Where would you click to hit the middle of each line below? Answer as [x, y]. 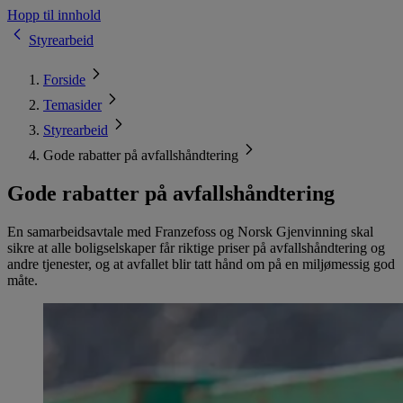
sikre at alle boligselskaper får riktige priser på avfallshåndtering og [196, 247]
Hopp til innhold [54, 15]
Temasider [72, 105]
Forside [64, 80]
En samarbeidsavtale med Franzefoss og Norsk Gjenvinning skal [190, 231]
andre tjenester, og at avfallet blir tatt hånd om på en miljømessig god [201, 264]
